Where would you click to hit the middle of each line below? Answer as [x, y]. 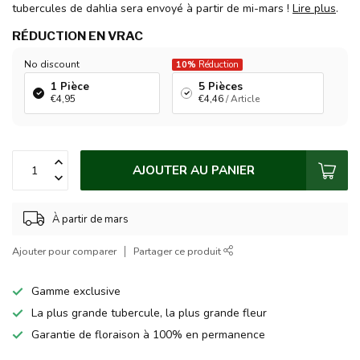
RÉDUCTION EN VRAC [78, 36]
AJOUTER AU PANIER [193, 170]
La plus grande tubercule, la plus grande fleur [149, 313]
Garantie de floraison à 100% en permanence [148, 335]
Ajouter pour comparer [64, 252]
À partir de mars [90, 219]
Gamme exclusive [76, 292]
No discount [52, 65]
